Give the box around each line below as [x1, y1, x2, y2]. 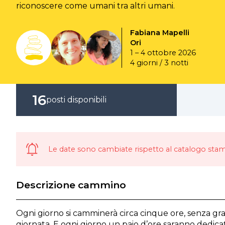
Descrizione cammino [16, 179, 126, 191]
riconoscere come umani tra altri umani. [16, 1, 175, 11]
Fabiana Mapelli [130, 28, 189, 37]
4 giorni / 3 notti [130, 58, 188, 67]
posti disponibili [46, 95, 106, 104]
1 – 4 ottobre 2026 [130, 48, 196, 57]
